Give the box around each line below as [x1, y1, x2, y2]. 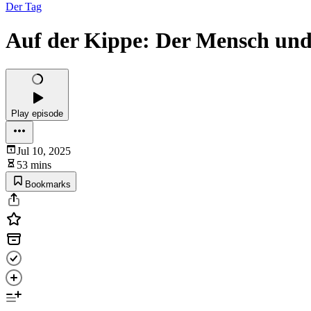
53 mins [17, 158, 51, 171]
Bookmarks [25, 178, 71, 190]
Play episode [11, 108, 63, 119]
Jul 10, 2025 [17, 144, 71, 157]
